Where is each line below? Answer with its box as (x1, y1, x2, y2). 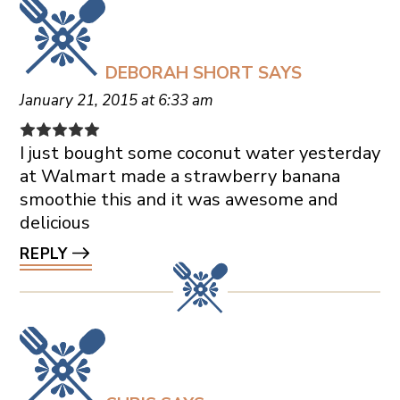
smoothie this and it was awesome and (19, 187, 338, 212)
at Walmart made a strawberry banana (19, 163, 340, 188)
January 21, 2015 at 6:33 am (19, 89, 213, 111)
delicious (19, 210, 90, 235)
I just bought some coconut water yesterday (19, 140, 380, 165)
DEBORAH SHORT (104, 61, 254, 85)
